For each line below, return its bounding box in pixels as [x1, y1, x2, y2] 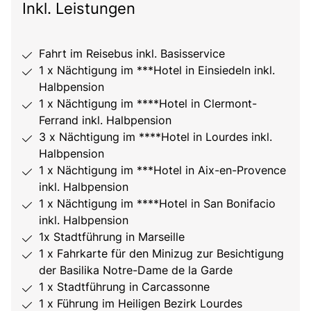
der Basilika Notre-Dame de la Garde [39, 263, 233, 278]
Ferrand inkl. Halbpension [39, 113, 171, 128]
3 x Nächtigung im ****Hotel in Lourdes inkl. [39, 130, 272, 144]
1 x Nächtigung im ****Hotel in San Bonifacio [39, 196, 276, 211]
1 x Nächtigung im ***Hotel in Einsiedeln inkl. [39, 63, 275, 78]
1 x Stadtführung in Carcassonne [39, 280, 210, 294]
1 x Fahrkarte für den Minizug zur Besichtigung [39, 246, 284, 261]
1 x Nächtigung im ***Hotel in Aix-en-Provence [39, 163, 286, 178]
